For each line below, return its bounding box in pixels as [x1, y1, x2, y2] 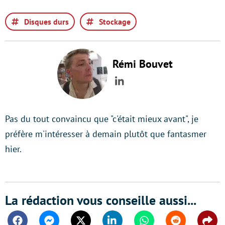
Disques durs [24, 17, 69, 27]
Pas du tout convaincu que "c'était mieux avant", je [5, 113, 198, 125]
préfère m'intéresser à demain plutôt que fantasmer [5, 128, 206, 140]
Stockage [99, 17, 131, 27]
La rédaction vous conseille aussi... [5, 192, 196, 208]
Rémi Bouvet [113, 57, 173, 71]
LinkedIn [119, 81, 160, 95]
